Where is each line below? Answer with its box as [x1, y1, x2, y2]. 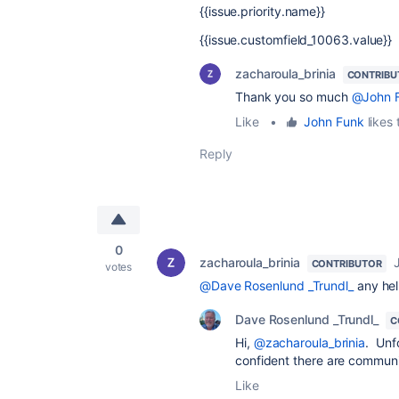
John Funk [304, 114, 364, 129]
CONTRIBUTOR [311, 257, 382, 270]
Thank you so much [235, 89, 352, 104]
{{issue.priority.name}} [199, 4, 329, 19]
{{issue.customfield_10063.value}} [199, 32, 393, 47]
